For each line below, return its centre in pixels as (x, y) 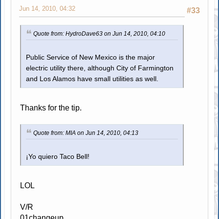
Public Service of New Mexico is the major (91, 57)
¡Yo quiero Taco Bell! (58, 156)
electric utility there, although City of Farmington (100, 68)
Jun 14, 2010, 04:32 (47, 9)
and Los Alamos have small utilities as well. (92, 79)
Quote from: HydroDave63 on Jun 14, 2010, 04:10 (99, 34)
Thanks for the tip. (51, 108)
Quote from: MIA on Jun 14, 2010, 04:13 (86, 133)
